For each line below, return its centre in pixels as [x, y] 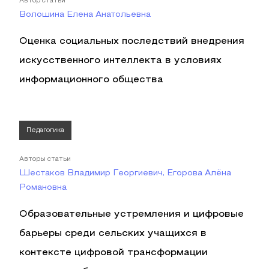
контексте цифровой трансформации [113, 253]
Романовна [43, 188]
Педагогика [45, 130]
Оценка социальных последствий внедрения [132, 41]
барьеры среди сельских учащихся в [113, 234]
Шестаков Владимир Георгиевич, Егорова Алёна [125, 173]
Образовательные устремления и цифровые [131, 214]
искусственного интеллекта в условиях [120, 61]
